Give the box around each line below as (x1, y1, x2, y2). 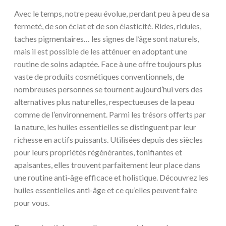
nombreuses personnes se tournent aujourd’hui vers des (14, 84, 203, 94)
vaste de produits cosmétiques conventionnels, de (14, 72, 184, 82)
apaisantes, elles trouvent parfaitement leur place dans (14, 160, 200, 170)
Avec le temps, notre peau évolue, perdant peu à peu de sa (14, 9, 209, 19)
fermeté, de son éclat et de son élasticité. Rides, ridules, (14, 21, 201, 31)
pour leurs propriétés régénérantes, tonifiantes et (14, 147, 182, 157)
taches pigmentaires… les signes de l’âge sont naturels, (14, 34, 199, 44)
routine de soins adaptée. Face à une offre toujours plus (14, 59, 202, 69)
